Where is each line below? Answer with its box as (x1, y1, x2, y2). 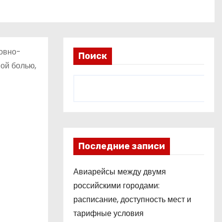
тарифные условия (73, 208, 144, 219)
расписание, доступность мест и (73, 194, 191, 205)
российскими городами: (73, 180, 160, 191)
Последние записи (78, 141, 165, 152)
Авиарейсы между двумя (73, 166, 166, 177)
